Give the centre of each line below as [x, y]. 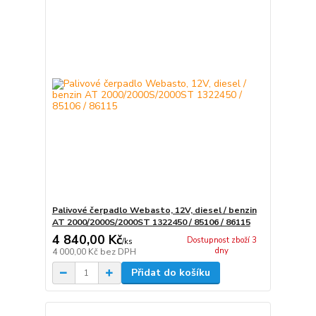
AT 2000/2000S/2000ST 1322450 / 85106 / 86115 [151, 222]
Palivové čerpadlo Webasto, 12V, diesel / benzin [154, 210]
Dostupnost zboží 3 [221, 240]
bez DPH [118, 252]
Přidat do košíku [170, 273]
